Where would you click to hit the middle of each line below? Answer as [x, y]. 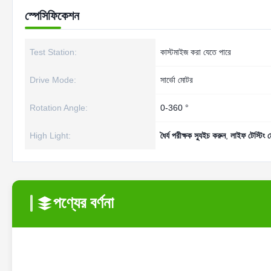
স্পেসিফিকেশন [52, 16]
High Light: [50, 135]
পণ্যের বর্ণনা [83, 203]
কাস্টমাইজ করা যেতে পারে [196, 52]
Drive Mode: [53, 80]
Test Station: [53, 52]
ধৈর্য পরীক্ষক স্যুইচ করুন [193, 135]
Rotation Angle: [59, 108]
